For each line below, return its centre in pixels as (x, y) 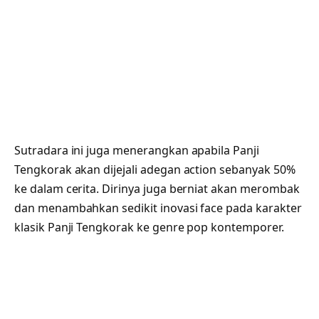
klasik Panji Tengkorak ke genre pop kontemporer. (149, 227)
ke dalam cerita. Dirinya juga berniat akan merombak (157, 188)
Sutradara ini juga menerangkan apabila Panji (137, 150)
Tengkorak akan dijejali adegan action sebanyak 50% (155, 169)
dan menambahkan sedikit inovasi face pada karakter (158, 208)
